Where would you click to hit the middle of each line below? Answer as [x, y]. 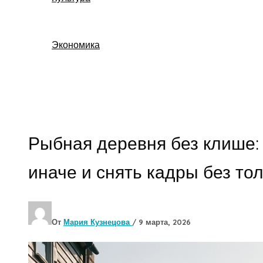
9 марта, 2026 [165, 222]
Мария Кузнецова [98, 222]
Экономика [76, 45]
